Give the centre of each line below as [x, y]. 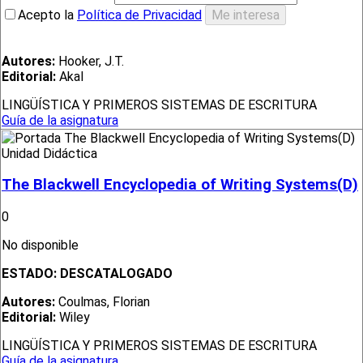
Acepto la [47, 15]
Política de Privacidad [139, 15]
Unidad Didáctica [49, 153]
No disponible [42, 246]
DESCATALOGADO [116, 274]
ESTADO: [31, 274]
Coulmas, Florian [102, 302]
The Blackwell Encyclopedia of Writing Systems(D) [180, 185]
